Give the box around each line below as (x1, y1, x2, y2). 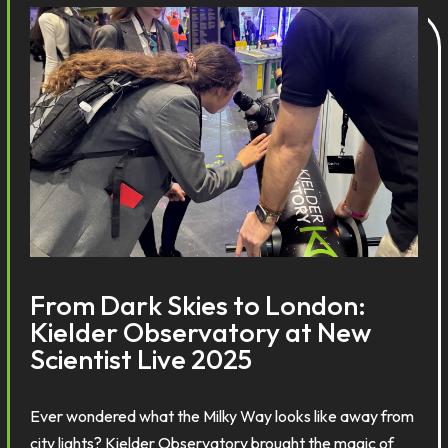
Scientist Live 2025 (30, 342, 253, 376)
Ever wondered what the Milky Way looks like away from (30, 406, 415, 426)
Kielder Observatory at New (30, 315, 372, 349)
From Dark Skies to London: (30, 288, 367, 322)
